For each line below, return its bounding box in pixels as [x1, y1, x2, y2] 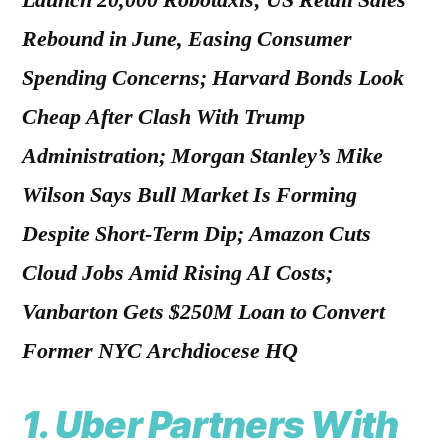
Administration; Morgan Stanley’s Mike [22, 142, 383, 171]
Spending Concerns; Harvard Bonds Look [22, 64, 404, 93]
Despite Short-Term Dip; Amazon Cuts [22, 220, 371, 249]
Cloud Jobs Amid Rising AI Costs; [22, 259, 333, 288]
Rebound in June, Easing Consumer [22, 25, 352, 54]
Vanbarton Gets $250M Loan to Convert [22, 298, 385, 327]
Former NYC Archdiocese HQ [22, 337, 298, 366]
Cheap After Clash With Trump [22, 103, 305, 132]
